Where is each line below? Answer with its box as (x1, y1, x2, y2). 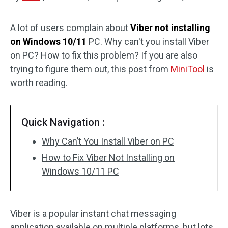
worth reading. (10, 77, 68, 88)
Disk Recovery (20, 11, 72, 20)
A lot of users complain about (10, 22, 130, 33)
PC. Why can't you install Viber (89, 36, 209, 47)
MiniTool (170, 64, 205, 74)
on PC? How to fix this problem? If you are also (10, 50, 197, 61)
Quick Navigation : (21, 116, 105, 128)
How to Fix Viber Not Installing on (42, 152, 175, 163)
